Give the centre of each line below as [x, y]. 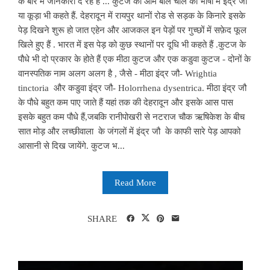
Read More [135, 182]
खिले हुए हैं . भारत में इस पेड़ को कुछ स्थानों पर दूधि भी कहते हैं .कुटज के [132, 44]
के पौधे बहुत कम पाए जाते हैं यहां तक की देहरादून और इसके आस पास [126, 102]
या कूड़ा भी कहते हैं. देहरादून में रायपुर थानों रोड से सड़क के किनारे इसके [132, 15]
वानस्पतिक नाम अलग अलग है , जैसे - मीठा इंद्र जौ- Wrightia [118, 73]
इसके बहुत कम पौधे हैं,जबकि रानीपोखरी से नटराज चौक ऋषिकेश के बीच [131, 117]
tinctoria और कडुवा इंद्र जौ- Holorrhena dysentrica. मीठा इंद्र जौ [132, 88]
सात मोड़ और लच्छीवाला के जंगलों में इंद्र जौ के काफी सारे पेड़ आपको [129, 131]
